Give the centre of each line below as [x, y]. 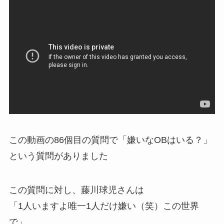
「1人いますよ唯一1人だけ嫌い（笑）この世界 [104, 206]
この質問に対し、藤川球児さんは [76, 190]
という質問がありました [58, 156]
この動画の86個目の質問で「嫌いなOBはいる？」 [110, 140]
